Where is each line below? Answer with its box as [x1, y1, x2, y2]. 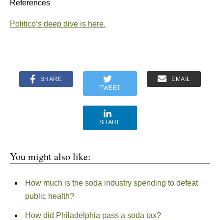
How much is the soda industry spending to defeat [25, 179, 198, 187]
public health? [25, 192, 74, 200]
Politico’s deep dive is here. [10, 20, 106, 28]
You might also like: [10, 150, 91, 163]
